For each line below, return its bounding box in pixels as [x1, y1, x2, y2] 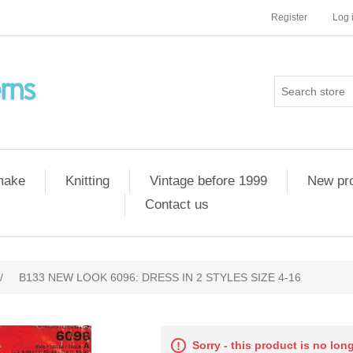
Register [271, 12, 307, 23]
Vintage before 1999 [150, 173, 267, 188]
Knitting [65, 173, 110, 188]
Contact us [145, 197, 209, 212]
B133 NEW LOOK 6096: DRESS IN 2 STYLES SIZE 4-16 [19, 271, 301, 284]
